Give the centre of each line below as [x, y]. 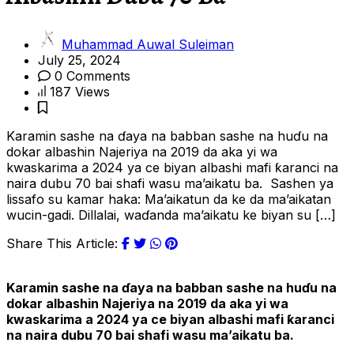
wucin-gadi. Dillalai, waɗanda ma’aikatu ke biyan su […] [171, 215]
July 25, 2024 [79, 60]
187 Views [80, 92]
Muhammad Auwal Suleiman [148, 45]
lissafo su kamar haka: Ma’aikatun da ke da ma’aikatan [169, 200]
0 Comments [90, 76]
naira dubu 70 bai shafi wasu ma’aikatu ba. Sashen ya [170, 184]
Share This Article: [62, 244]
